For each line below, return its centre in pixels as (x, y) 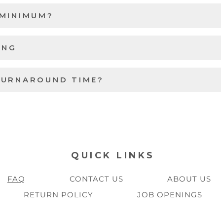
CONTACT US (96, 179)
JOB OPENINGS (170, 195)
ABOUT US (189, 179)
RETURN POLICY (58, 195)
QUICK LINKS (113, 156)
